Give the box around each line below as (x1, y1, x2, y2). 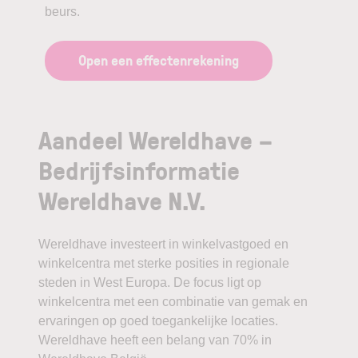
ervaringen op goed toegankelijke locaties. (38, 313, 278, 328)
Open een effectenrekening (78, 50, 239, 70)
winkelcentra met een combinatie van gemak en (38, 294, 308, 308)
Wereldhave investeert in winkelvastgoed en (38, 237, 288, 251)
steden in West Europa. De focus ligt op (38, 275, 261, 289)
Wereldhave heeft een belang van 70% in (38, 332, 272, 347)
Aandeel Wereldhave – (38, 121, 272, 157)
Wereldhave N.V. (38, 181, 205, 218)
